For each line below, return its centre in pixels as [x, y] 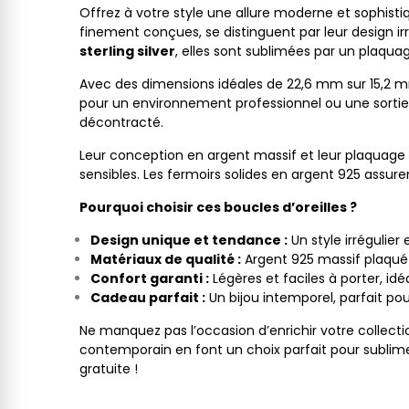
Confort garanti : [150, 278]
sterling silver [127, 51]
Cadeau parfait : [148, 298]
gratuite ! [109, 369]
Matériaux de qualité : [166, 259]
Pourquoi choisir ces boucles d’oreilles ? [218, 207]
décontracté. [121, 122]
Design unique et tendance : [189, 240]
